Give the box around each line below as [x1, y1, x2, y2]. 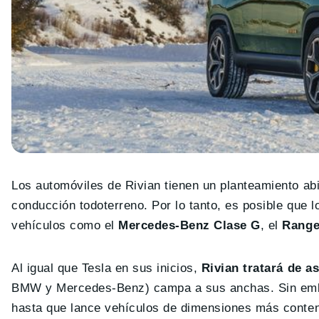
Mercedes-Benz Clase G [114, 218, 261, 232]
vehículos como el [11, 218, 115, 232]
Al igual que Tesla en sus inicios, [11, 261, 198, 275]
